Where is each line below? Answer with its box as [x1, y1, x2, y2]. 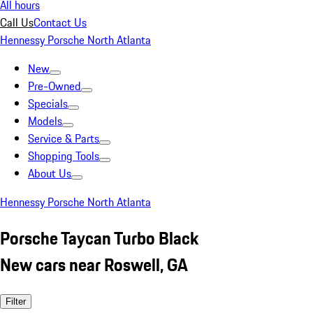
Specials [28, 95, 68, 112]
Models [28, 112, 62, 129]
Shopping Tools [28, 147, 99, 164]
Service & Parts [28, 130, 99, 147]
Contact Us [34, 14, 87, 31]
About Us [28, 165, 71, 182]
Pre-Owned [28, 78, 81, 94]
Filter [6, 296, 26, 307]
